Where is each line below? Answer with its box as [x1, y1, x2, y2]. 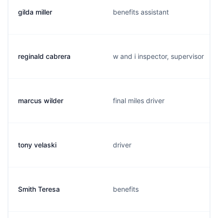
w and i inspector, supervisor [113, 52, 204, 60]
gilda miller [18, 8, 52, 16]
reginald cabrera [18, 52, 71, 60]
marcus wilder [18, 96, 63, 105]
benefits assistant [113, 8, 169, 16]
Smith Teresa [18, 185, 60, 193]
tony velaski [18, 141, 56, 149]
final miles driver [113, 96, 164, 105]
